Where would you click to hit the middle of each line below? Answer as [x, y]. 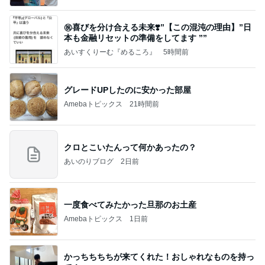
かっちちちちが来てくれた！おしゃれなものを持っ [159, 256]
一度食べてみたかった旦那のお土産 [130, 204]
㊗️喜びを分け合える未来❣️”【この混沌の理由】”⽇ [158, 27]
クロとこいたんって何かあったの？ [130, 147]
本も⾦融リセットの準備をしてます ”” [135, 38]
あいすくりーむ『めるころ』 [110, 52]
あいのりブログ [89, 161]
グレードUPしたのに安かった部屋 [127, 90]
